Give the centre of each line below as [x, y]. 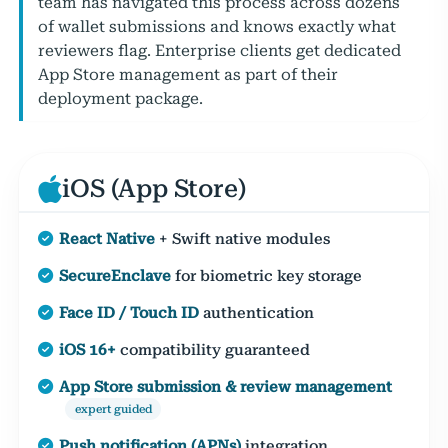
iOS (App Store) [154, 188]
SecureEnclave [115, 275]
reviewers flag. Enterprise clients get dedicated [219, 50]
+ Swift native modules [243, 238]
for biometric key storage [267, 275]
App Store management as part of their [187, 74]
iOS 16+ [88, 349]
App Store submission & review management [226, 386]
